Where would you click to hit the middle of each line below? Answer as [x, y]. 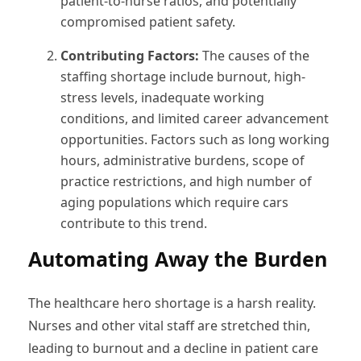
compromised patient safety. [148, 21]
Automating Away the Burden [178, 258]
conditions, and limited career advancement [195, 118]
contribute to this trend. [134, 223]
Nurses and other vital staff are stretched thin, [169, 325]
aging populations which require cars [174, 202]
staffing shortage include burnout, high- [183, 76]
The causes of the [256, 55]
